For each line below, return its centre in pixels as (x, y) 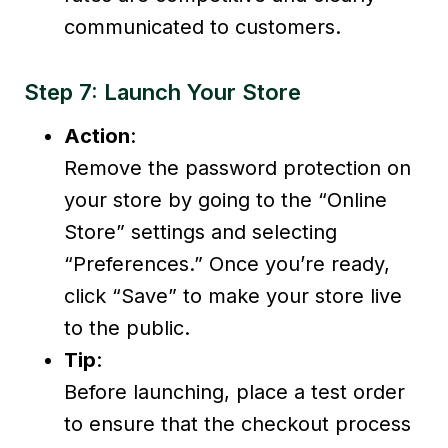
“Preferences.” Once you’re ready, (227, 263)
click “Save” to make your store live (233, 295)
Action (97, 135)
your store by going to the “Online (225, 199)
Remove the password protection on (237, 167)
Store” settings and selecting (200, 231)
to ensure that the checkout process (237, 423)
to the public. (127, 327)
